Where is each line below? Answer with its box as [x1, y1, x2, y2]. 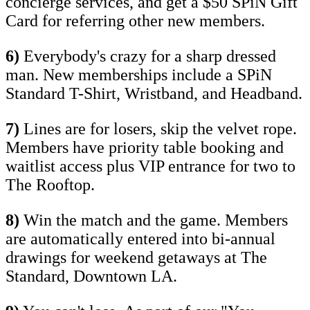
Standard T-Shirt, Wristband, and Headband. [6, 84, 302, 103]
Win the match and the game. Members [19, 211, 288, 230]
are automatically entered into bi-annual [6, 230, 275, 248]
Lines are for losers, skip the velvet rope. [19, 120, 297, 138]
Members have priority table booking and [6, 138, 284, 157]
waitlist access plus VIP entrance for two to [6, 157, 295, 176]
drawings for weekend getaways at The [6, 248, 267, 267]
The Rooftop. [6, 176, 95, 194]
